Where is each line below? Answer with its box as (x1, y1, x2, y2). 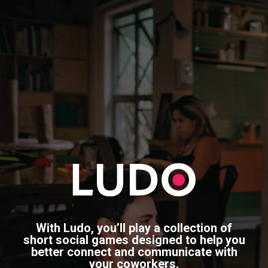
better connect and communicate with (31, 245, 237, 259)
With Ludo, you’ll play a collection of (36, 221, 232, 235)
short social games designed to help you (23, 233, 245, 247)
